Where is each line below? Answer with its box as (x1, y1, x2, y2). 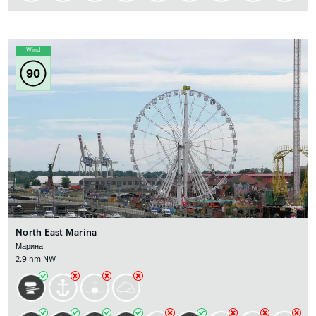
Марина (16, 243, 44, 251)
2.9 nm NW (16, 255, 56, 264)
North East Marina (16, 228, 97, 238)
